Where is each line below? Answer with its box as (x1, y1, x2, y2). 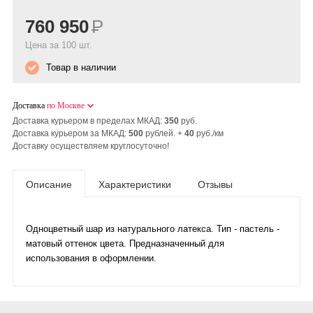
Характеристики (99, 179, 171, 191)
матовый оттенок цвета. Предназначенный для (26, 238, 224, 249)
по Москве (47, 101, 85, 111)
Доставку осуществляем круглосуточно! (13, 141, 169, 152)
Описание (26, 179, 72, 191)
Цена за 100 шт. (25, 40, 92, 51)
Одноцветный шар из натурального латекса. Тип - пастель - (26, 224, 279, 235)
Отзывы (198, 179, 233, 191)
